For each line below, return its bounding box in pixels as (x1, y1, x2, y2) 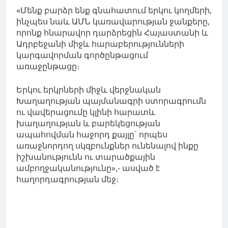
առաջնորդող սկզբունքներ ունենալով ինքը (16, 139, 198, 151)
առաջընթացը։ (16, 60, 79, 72)
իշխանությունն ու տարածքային (16, 151, 155, 162)
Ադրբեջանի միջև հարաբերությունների (16, 38, 184, 49)
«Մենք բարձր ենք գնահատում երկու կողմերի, (16, 4, 212, 16)
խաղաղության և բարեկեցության (16, 117, 160, 129)
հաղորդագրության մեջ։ (16, 173, 119, 185)
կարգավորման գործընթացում (16, 49, 148, 61)
